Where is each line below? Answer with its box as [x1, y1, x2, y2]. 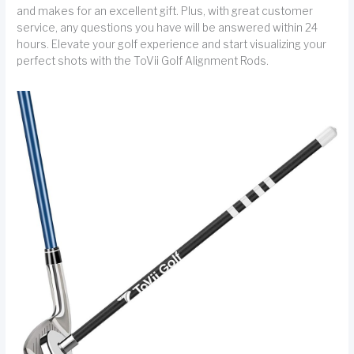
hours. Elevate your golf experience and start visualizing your [17, 37, 327, 51]
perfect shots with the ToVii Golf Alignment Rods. [17, 54, 269, 67]
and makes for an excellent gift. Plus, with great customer [17, 4, 314, 17]
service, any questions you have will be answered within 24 [17, 21, 318, 34]
